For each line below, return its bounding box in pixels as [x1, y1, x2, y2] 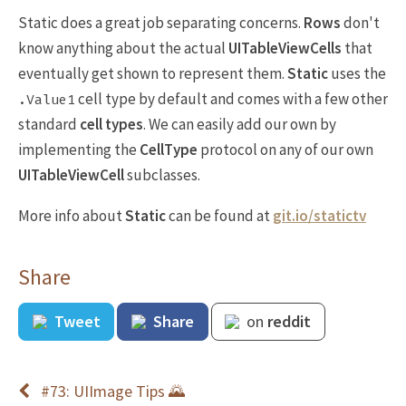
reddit [267, 311, 312, 333]
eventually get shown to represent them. [18, 63, 287, 83]
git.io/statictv [273, 206, 366, 226]
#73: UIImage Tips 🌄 [41, 381, 185, 402]
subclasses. [124, 165, 200, 185]
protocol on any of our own [198, 140, 373, 159]
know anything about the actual [18, 38, 228, 58]
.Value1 [18, 92, 75, 108]
